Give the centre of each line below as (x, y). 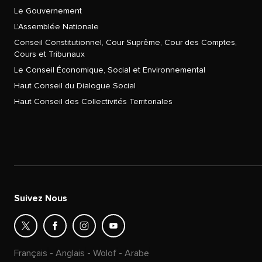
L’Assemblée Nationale (56, 26)
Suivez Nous (41, 198)
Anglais (70, 253)
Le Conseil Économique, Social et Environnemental (110, 70)
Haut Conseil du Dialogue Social (75, 85)
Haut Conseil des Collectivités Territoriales (93, 101)
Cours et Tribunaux (49, 54)
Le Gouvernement (48, 11)
